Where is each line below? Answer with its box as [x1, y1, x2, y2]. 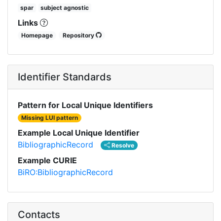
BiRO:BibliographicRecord [18, 167, 113, 177]
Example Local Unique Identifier [18, 127, 140, 138]
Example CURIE [18, 155, 77, 165]
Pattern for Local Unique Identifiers [18, 100, 153, 110]
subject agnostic [40, 3, 89, 11]
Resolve [110, 141, 135, 149]
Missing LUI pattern [21, 113, 78, 121]
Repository [62, 31, 96, 39]
